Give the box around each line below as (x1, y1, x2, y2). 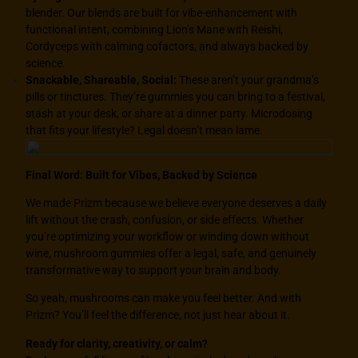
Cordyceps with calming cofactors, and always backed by (26, 40, 309, 54)
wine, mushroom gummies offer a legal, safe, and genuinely (26, 247, 317, 261)
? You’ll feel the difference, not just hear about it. (54, 308, 291, 322)
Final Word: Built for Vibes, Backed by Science (26, 168, 258, 181)
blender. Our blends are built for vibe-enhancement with (26, 6, 298, 20)
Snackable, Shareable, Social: (26, 74, 177, 87)
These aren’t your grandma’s (177, 74, 320, 87)
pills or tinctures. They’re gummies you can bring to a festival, (26, 90, 326, 104)
